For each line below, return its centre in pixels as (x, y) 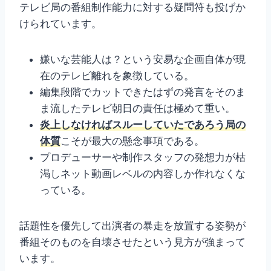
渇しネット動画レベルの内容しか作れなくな (143, 174)
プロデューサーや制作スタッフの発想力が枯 (143, 158)
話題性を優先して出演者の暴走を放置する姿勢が (132, 226)
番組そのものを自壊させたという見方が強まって (132, 242)
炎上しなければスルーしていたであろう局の (143, 125)
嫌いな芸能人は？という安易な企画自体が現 (143, 60)
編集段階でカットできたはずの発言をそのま (143, 92)
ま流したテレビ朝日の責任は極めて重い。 (138, 109)
